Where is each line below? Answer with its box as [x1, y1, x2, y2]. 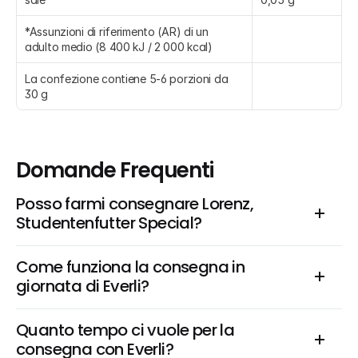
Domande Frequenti [16, 156, 214, 185]
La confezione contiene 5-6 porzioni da [25, 72, 229, 86]
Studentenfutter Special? [16, 212, 202, 234]
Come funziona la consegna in [16, 256, 245, 278]
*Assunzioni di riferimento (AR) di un [25, 25, 209, 38]
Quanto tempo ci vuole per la [16, 319, 235, 341]
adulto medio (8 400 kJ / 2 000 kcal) [25, 40, 213, 54]
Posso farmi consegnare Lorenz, [16, 193, 253, 215]
